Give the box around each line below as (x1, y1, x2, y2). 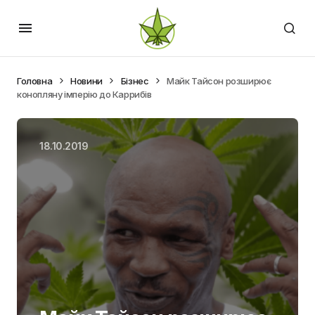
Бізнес (120, 75, 149, 86)
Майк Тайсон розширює (167, 75, 271, 86)
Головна (17, 75, 53, 86)
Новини (70, 75, 103, 86)
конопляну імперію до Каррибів (17, 89, 152, 100)
